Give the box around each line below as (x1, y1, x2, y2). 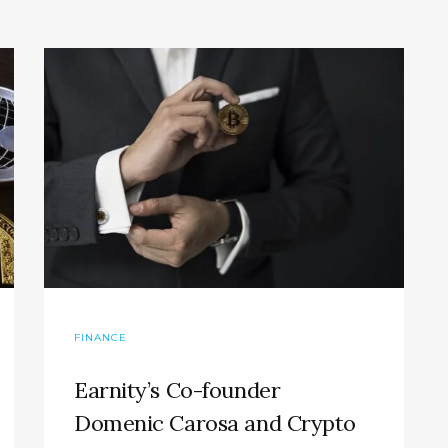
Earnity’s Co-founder (74, 376, 281, 405)
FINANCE (74, 331, 127, 345)
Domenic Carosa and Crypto (74, 409, 356, 438)
